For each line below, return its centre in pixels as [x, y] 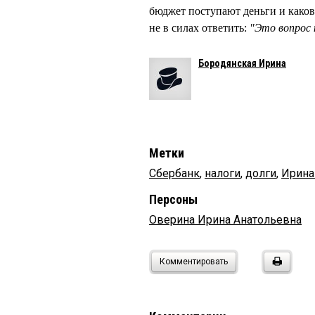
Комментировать [194, 261]
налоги [223, 173]
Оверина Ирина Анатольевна [225, 219]
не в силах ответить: [199, 27]
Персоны [173, 199]
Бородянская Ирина [242, 63]
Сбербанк [174, 173]
